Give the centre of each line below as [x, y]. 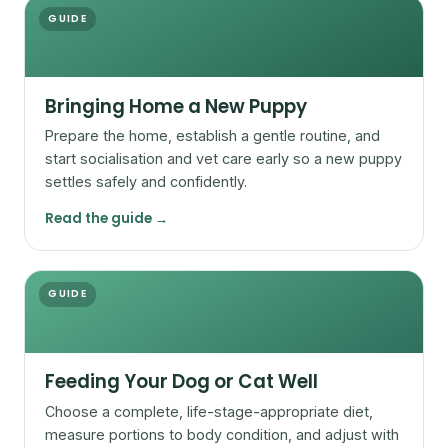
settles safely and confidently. [146, 182]
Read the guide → [106, 218]
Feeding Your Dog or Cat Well [181, 382]
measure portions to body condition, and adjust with [222, 434]
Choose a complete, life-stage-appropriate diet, [209, 411]
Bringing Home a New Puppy [176, 106]
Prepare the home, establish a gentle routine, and [212, 136]
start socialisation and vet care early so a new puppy [223, 159]
